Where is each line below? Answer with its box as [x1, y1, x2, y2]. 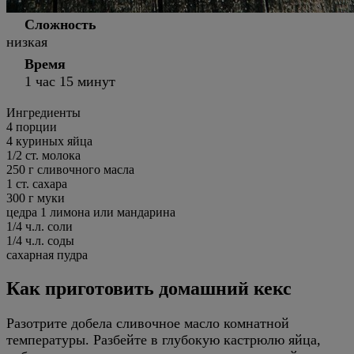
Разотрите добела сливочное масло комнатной [6, 314, 289, 331]
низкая [6, 33, 47, 50]
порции [13, 119, 57, 134]
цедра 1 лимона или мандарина [6, 205, 175, 219]
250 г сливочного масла [6, 162, 134, 176]
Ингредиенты [6, 105, 81, 119]
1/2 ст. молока [6, 148, 81, 162]
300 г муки [6, 190, 65, 205]
